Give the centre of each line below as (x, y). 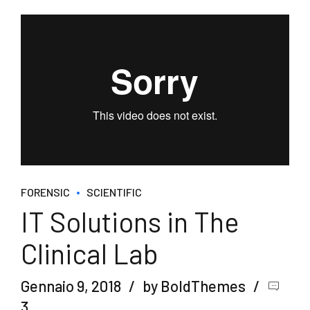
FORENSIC (45, 192)
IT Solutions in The (130, 222)
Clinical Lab (90, 254)
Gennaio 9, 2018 (71, 285)
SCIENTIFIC (114, 192)
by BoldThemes (194, 285)
